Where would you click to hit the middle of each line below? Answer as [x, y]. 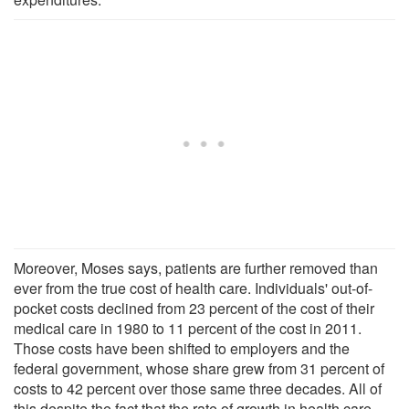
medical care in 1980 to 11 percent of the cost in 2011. [188, 328]
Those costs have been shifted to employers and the [182, 348]
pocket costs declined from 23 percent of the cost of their [194, 308]
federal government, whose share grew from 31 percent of [199, 368]
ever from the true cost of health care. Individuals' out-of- [193, 288]
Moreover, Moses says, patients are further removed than [196, 267]
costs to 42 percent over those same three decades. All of [198, 388]
